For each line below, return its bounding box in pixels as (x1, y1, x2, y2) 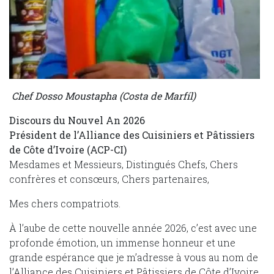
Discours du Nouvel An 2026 (9, 114, 145, 127)
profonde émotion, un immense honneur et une (9, 236, 235, 250)
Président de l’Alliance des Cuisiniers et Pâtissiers (9, 128, 254, 142)
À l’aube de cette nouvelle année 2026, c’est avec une (9, 221, 257, 235)
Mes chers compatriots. (9, 197, 120, 210)
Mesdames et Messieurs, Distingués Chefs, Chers (9, 158, 238, 171)
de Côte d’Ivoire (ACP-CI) (9, 143, 127, 157)
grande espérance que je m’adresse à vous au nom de (9, 251, 258, 264)
